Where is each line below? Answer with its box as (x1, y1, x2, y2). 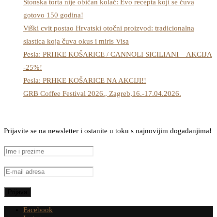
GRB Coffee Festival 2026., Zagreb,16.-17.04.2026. (23, 90, 181, 98)
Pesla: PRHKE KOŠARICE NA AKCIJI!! (23, 77, 146, 85)
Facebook (23, 206, 53, 214)
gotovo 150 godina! (23, 11, 83, 19)
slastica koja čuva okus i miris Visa (23, 37, 129, 46)
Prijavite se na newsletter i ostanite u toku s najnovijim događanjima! (4, 127, 212, 135)
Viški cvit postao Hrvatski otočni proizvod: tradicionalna (23, 24, 194, 32)
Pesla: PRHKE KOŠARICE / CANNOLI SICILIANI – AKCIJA (23, 50, 212, 59)
